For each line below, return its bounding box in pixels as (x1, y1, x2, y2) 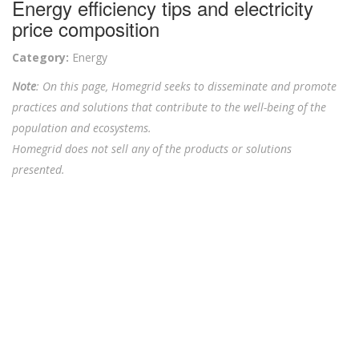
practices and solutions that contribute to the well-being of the (12, 99, 326, 115)
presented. (12, 162, 65, 178)
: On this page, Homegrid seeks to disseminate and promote (36, 79, 337, 95)
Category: (12, 50, 69, 66)
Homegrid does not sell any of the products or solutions (12, 141, 292, 157)
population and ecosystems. (12, 120, 151, 136)
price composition (12, 14, 159, 43)
